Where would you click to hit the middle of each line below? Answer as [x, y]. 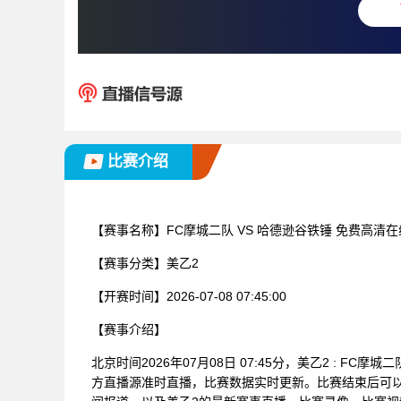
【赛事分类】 [129, 263]
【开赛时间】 [129, 296]
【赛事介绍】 [129, 329]
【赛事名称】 [129, 230]
